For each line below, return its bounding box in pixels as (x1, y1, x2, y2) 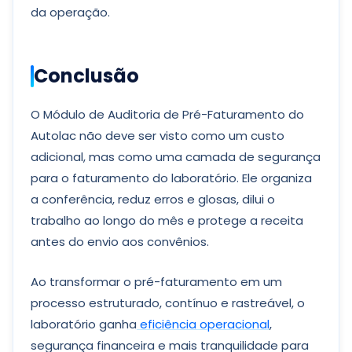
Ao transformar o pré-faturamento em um (31, 273, 282, 290)
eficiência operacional (137, 316, 269, 332)
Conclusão (34, 63, 139, 89)
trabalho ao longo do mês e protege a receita (31, 212, 303, 229)
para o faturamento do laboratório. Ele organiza (31, 170, 312, 186)
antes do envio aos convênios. (31, 233, 209, 250)
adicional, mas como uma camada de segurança (31, 148, 321, 165)
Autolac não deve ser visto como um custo (31, 127, 284, 144)
